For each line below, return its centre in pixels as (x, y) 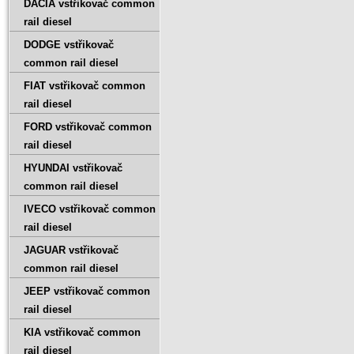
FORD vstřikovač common (88, 127)
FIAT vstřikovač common (85, 86)
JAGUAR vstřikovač (71, 250)
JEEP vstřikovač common (87, 291)
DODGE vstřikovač (69, 45)
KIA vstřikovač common (82, 332)
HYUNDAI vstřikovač (73, 168)
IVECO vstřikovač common (90, 209)
